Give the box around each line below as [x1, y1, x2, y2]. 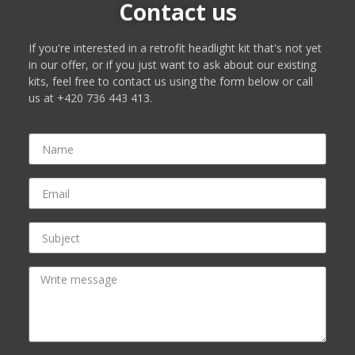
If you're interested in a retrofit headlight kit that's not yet [28, 40, 322, 55]
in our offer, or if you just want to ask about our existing [28, 56, 316, 72]
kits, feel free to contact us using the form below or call [28, 73, 313, 89]
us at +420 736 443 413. [28, 90, 152, 105]
